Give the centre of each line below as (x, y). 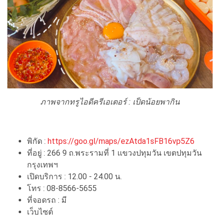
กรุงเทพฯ (42, 165)
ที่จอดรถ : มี (47, 200)
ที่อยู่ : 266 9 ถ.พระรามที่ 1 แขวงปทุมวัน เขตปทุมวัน (114, 153)
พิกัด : (37, 141)
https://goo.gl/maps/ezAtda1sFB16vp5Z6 (121, 141)
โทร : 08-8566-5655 (62, 188)
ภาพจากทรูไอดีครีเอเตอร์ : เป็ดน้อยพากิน (110, 102)
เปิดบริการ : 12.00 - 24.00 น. (74, 176)
